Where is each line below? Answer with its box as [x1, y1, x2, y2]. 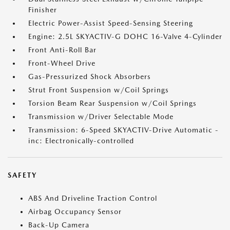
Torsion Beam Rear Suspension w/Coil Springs [28, 99, 197, 107]
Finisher [28, 6, 57, 14]
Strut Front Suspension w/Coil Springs [28, 86, 169, 94]
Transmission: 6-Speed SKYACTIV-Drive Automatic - [28, 126, 219, 134]
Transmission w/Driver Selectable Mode [28, 112, 174, 121]
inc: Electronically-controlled [28, 137, 134, 145]
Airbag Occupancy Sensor [28, 207, 122, 216]
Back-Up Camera [28, 221, 89, 229]
